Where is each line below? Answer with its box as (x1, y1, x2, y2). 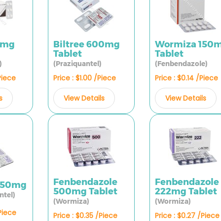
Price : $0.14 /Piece (154, 73, 218, 83)
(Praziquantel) (53, 60, 102, 68)
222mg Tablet (154, 186, 217, 197)
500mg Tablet (53, 186, 117, 197)
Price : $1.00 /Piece (53, 73, 116, 83)
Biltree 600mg (53, 39, 120, 50)
